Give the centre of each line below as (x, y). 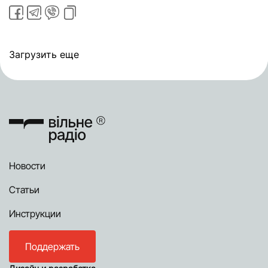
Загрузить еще (44, 55)
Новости (27, 166)
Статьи (24, 190)
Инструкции (35, 214)
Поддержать (52, 247)
